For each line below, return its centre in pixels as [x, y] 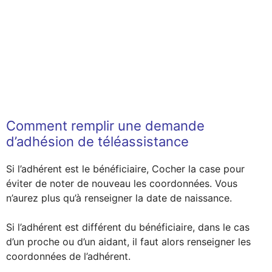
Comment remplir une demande [105, 126]
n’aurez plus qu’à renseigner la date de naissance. [119, 198]
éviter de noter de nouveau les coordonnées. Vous [122, 183]
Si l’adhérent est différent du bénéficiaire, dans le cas [128, 227]
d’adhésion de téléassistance [97, 141]
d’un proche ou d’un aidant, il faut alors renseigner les [128, 242]
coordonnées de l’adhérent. [68, 256]
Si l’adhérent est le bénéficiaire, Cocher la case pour [125, 169]
